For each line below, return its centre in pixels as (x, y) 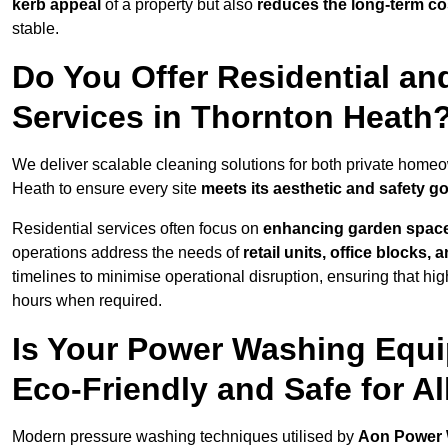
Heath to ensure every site (106, 189)
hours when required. (87, 301)
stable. (35, 29)
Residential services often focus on (137, 229)
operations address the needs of (127, 253)
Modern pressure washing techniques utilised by (185, 437)
